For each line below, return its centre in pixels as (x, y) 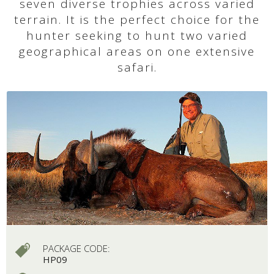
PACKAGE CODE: (76, 248)
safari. (137, 67)
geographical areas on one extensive (137, 51)
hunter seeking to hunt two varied (137, 35)
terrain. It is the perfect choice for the (137, 20)
